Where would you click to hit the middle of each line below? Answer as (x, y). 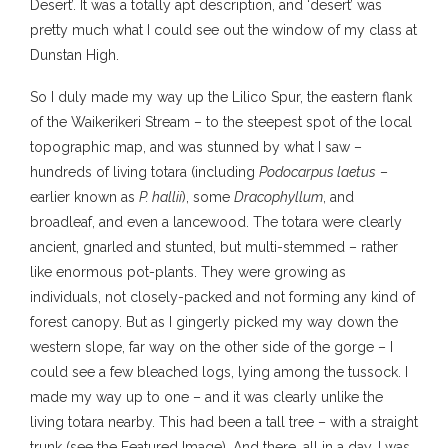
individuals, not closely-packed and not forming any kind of (222, 296)
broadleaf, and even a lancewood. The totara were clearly (216, 221)
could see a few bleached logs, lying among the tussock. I (219, 371)
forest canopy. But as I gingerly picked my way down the (214, 321)
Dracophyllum (278, 196)
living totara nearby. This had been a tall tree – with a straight (224, 421)
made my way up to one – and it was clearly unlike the (206, 396)
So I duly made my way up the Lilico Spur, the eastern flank (221, 96)
